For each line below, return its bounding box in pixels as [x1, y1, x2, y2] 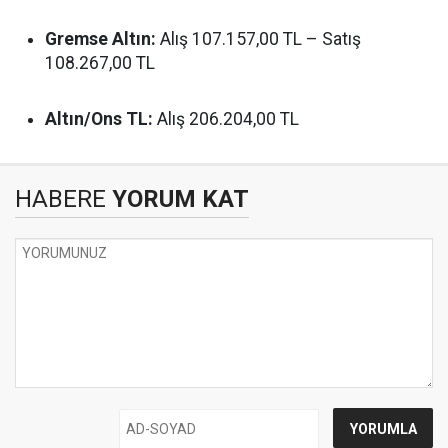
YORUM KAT [106, 185, 249, 213]
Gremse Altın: [45, 29, 156, 49]
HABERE [15, 185, 106, 213]
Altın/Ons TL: [45, 109, 153, 129]
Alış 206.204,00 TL [153, 109, 299, 129]
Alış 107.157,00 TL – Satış [156, 29, 361, 49]
